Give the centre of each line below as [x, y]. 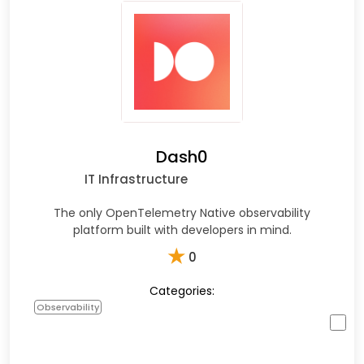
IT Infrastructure [136, 179]
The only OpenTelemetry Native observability [182, 212]
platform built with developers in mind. [182, 230]
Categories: [182, 290]
